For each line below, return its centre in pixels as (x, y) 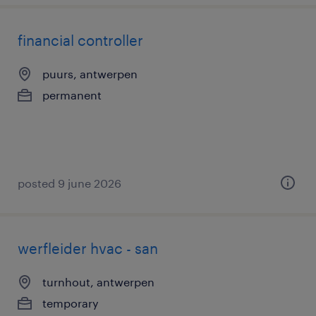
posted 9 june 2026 (69, 183)
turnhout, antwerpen (98, 282)
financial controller (80, 40)
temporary (71, 303)
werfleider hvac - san (88, 248)
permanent (72, 95)
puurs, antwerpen (90, 74)
